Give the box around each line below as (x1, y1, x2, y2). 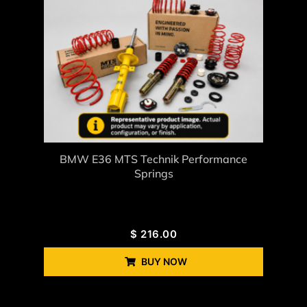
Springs (134, 167, 173, 181)
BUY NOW (140, 256, 187, 268)
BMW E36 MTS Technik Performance (60, 152, 247, 167)
